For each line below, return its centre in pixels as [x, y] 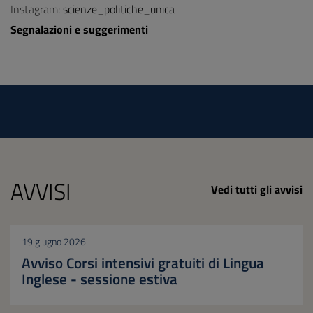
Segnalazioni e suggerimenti [79, 29]
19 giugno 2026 [54, 242]
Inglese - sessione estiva [100, 279]
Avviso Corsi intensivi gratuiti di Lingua [143, 263]
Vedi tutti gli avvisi [257, 189]
